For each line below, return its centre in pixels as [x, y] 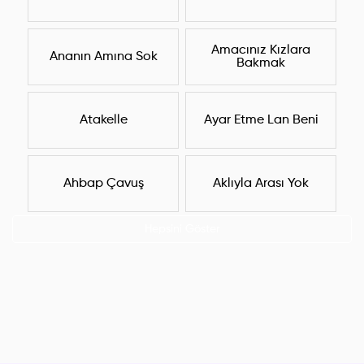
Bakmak [261, 64]
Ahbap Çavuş [103, 184]
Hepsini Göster [182, 230]
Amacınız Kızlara [261, 51]
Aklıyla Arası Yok [261, 184]
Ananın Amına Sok [103, 57]
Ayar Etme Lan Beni [261, 121]
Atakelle [103, 121]
